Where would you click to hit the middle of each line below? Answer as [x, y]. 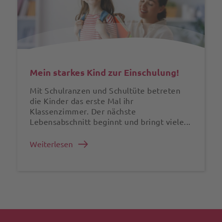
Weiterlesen [51, 144]
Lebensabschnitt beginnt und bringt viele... [110, 122]
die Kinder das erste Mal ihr [82, 101]
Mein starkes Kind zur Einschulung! [104, 72]
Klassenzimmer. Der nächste [83, 111]
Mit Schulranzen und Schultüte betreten [105, 90]
